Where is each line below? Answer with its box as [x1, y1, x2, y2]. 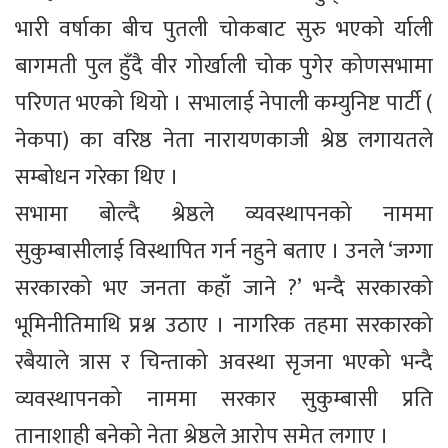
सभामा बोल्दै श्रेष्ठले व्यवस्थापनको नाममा [15, 196, 433, 234]
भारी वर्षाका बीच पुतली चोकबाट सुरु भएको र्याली [15, 11, 433, 49]
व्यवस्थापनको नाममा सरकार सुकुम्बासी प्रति [15, 381, 433, 419]
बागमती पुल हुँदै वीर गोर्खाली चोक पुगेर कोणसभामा [15, 48, 433, 86]
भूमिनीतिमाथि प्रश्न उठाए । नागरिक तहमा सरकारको [15, 307, 433, 345]
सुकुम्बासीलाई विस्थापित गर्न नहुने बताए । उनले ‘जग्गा [15, 233, 433, 271]
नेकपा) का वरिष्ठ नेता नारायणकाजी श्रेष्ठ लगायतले [15, 122, 433, 160]
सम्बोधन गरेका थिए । [15, 159, 179, 197]
